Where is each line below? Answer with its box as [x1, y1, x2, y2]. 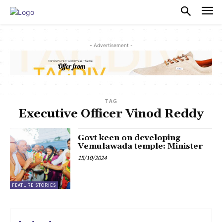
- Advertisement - [89, 42, 133, 48]
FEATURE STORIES [12, 182, 56, 189]
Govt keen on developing [78, 133, 181, 143]
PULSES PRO [34, 5, 107, 18]
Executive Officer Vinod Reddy [18, 107, 204, 122]
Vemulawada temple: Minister [78, 141, 203, 152]
